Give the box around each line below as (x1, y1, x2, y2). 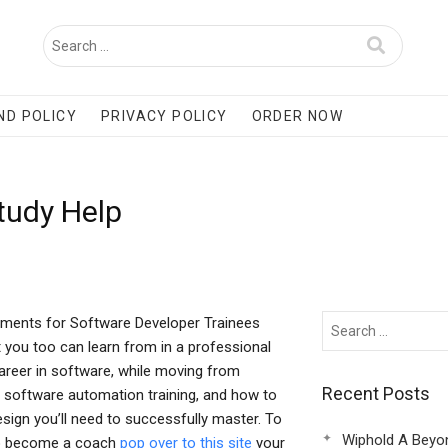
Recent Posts (321, 383, 430, 404)
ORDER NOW (251, 108, 344, 124)
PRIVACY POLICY (101, 108, 228, 124)
